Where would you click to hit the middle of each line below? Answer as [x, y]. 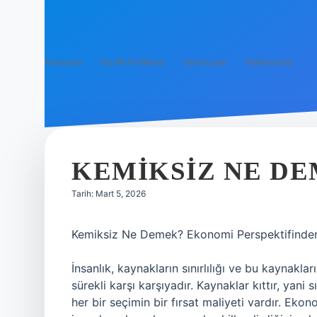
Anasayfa [63, 62]
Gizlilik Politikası [132, 62]
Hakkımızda [269, 62]
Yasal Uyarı [205, 62]
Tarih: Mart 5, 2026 [109, 194]
